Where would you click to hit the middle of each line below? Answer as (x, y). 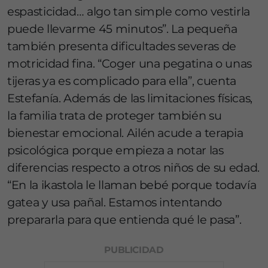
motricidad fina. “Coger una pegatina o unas (130, 64)
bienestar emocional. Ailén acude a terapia (125, 133)
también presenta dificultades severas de (122, 46)
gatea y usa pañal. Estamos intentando (115, 202)
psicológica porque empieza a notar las (115, 150)
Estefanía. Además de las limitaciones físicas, (130, 98)
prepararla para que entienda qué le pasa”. (124, 220)
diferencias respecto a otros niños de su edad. (133, 168)
